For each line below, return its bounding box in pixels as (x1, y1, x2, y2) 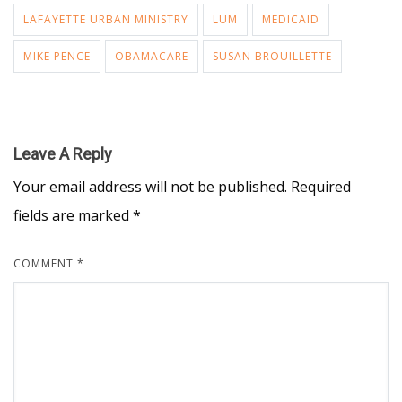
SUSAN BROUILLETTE (213, 48, 332, 64)
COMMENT (13, 256, 77, 271)
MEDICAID (262, 12, 319, 27)
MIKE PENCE (23, 48, 91, 64)
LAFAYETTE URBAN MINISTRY (23, 12, 188, 27)
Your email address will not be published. (13, 177, 287, 197)
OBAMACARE (115, 48, 188, 64)
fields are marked (13, 205, 133, 225)
